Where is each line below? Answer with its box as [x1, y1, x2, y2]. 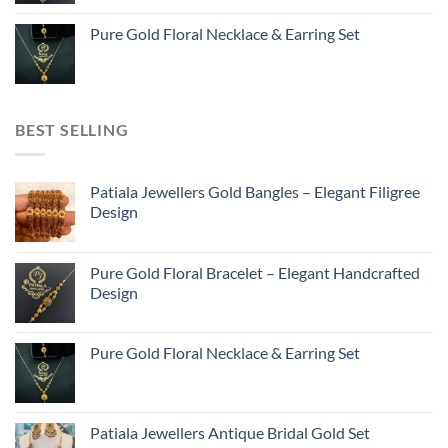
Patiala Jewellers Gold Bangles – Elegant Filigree [90, 181, 420, 201]
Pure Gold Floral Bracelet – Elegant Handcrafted [90, 262, 420, 282]
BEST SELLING [15, 120, 129, 140]
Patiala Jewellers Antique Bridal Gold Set [90, 422, 370, 442]
